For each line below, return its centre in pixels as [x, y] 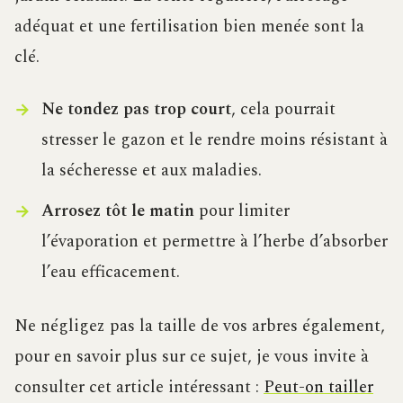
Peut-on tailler [318, 387]
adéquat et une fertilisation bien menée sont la [189, 26]
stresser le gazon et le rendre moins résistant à [214, 139]
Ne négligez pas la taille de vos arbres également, [200, 326]
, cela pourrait [283, 109]
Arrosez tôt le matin [117, 211]
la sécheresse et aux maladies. [151, 170]
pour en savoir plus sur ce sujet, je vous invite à [192, 356]
